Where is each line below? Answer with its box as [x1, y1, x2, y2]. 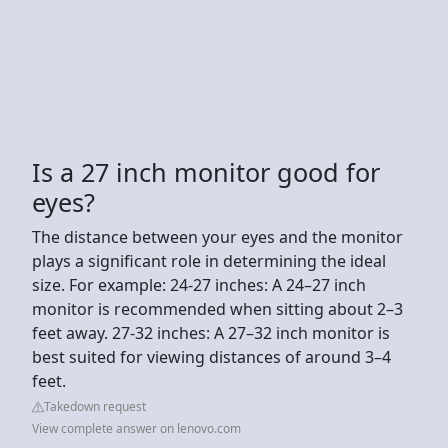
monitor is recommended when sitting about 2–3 [32, 297, 403, 320]
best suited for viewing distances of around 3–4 [32, 345, 391, 368]
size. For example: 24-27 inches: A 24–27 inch [32, 273, 366, 296]
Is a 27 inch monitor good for [32, 154, 380, 189]
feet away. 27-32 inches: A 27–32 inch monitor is [32, 321, 390, 344]
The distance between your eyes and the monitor [32, 225, 403, 248]
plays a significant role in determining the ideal [32, 249, 386, 272]
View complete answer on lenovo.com [32, 419, 241, 437]
